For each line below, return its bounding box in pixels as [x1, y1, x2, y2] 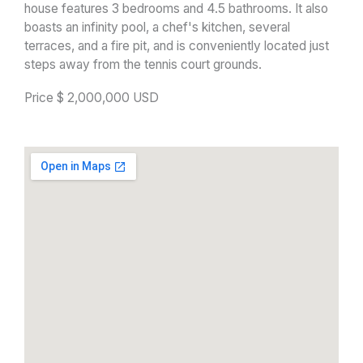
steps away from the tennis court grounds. [24, 56, 262, 72]
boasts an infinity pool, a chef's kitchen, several [24, 19, 290, 35]
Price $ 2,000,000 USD [24, 89, 159, 105]
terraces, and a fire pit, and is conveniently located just [24, 37, 329, 53]
